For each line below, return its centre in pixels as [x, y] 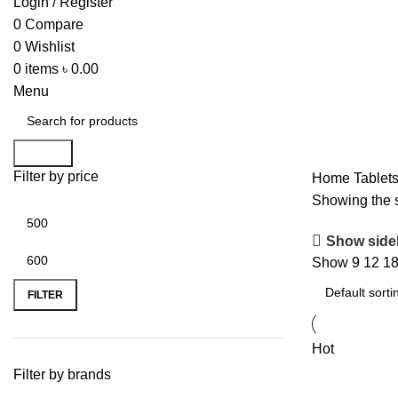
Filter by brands [62, 374]
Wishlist [50, 47]
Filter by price [56, 176]
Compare [54, 24]
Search [43, 153]
